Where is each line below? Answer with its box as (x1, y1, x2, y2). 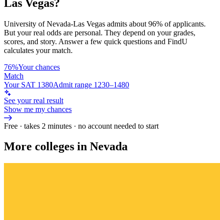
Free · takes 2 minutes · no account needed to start (4, 121, 159, 130)
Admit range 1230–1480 (53, 80, 129, 89)
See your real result (4, 96, 63, 105)
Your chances (18, 62, 60, 71)
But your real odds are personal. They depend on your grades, (4, 28, 195, 37)
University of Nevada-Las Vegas (4, 19, 105, 28)
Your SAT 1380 (4, 80, 53, 89)
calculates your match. (4, 46, 73, 55)
